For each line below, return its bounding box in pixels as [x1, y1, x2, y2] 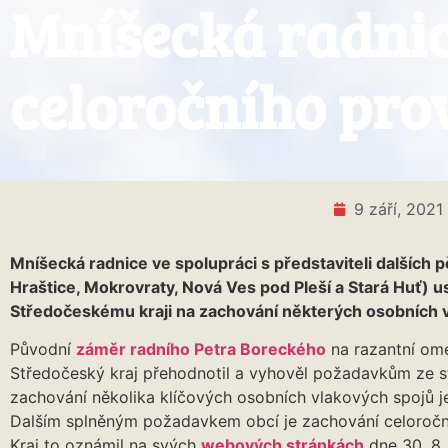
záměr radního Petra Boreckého [76, 339, 326, 360]
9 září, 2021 [354, 199, 443, 219]
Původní [10, 339, 76, 360]
